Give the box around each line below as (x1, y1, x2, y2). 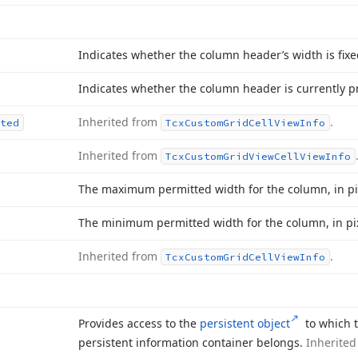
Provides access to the (78, 316, 200, 331)
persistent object (200, 316, 290, 331)
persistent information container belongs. (78, 335, 306, 350)
